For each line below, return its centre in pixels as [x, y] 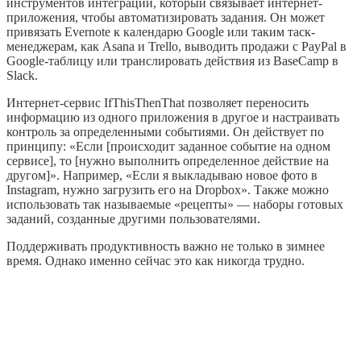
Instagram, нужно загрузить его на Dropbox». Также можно [168, 189]
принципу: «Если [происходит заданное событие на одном [168, 146]
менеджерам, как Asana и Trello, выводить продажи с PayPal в [176, 46]
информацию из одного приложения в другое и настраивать [173, 117]
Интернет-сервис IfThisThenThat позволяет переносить [158, 102]
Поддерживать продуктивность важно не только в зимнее [166, 246]
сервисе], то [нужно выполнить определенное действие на [168, 160]
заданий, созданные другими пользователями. [133, 218]
